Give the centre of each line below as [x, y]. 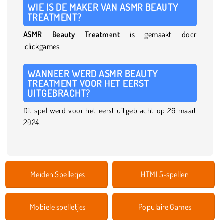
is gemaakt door [158, 34]
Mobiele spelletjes [58, 206]
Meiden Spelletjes [58, 174]
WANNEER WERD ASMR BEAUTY [93, 73]
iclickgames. [43, 46]
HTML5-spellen [165, 174]
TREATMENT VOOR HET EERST [88, 83]
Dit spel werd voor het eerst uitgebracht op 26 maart [110, 110]
